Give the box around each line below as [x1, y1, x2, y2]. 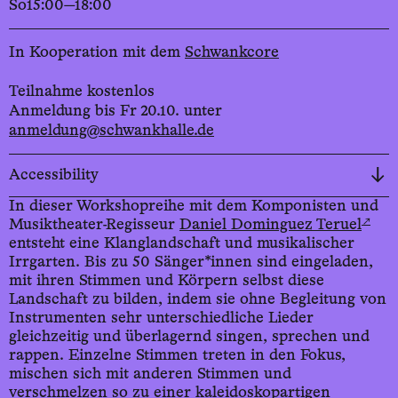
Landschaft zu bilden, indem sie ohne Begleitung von [9, 291, 386, 307]
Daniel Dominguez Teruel [179, 216, 362, 233]
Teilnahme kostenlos [9, 83, 155, 99]
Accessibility [9, 167, 99, 183]
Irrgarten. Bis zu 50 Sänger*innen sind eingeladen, [9, 253, 373, 270]
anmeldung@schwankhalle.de [9, 122, 214, 139]
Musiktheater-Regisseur [9, 216, 179, 233]
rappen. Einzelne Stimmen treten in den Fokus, [9, 346, 346, 363]
